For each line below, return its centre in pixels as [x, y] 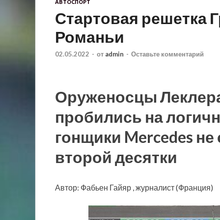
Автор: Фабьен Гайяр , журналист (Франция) [134, 187]
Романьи [90, 37]
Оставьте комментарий [167, 54]
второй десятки [116, 157]
